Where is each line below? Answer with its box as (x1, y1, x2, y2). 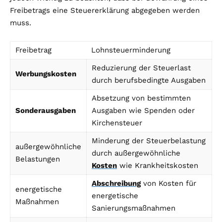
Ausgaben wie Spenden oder (92, 106, 195, 115)
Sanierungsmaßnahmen (92, 204, 175, 213)
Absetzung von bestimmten (92, 94, 191, 103)
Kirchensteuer (92, 118, 142, 128)
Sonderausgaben (15, 106, 76, 115)
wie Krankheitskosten (117, 161, 198, 170)
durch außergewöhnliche (92, 149, 180, 158)
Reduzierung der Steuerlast (92, 63, 191, 73)
